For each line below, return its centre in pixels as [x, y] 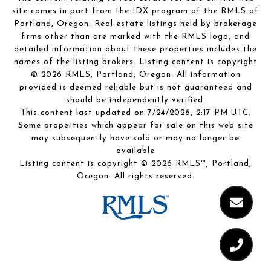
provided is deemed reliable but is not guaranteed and [135, 88]
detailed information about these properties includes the [135, 50]
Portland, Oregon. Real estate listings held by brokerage [135, 24]
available [135, 151]
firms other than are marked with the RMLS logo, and [135, 37]
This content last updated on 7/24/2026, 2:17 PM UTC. [135, 113]
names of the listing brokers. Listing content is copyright [135, 62]
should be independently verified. [135, 100]
